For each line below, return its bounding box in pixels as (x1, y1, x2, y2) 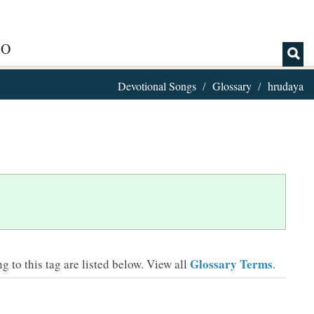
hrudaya (268, 78, 303, 93)
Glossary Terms (190, 255, 273, 273)
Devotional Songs (118, 78, 196, 93)
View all (146, 256, 190, 272)
